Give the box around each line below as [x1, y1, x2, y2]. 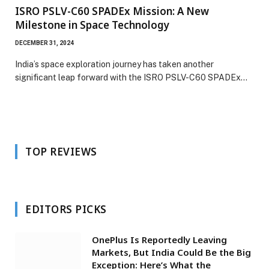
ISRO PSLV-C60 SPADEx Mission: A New [15, 4, 209, 18]
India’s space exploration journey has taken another [15, 59, 214, 69]
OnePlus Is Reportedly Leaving [92, 233, 227, 246]
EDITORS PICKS [25, 202, 107, 216]
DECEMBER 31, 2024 [15, 39, 74, 46]
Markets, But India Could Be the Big [92, 246, 251, 258]
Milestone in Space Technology [15, 17, 169, 32]
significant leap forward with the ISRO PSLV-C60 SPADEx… [15, 72, 247, 82]
